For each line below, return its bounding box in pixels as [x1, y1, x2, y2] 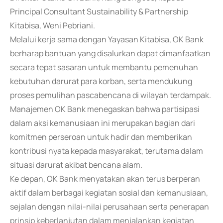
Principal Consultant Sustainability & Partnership [10, 6, 188, 17]
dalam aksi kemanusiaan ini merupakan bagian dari [10, 117, 195, 128]
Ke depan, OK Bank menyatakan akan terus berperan [10, 173, 200, 184]
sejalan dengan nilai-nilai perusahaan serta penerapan [10, 201, 209, 212]
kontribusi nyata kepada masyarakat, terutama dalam [10, 145, 203, 156]
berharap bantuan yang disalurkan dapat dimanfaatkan [10, 48, 211, 59]
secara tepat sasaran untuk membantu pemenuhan [10, 62, 198, 73]
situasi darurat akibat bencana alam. [10, 159, 142, 170]
